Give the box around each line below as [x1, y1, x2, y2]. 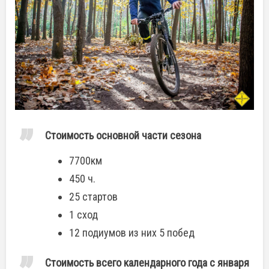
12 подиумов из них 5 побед [69, 226, 195, 239]
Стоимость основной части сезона [45, 129, 201, 142]
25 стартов [69, 190, 118, 203]
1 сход [69, 208, 98, 221]
